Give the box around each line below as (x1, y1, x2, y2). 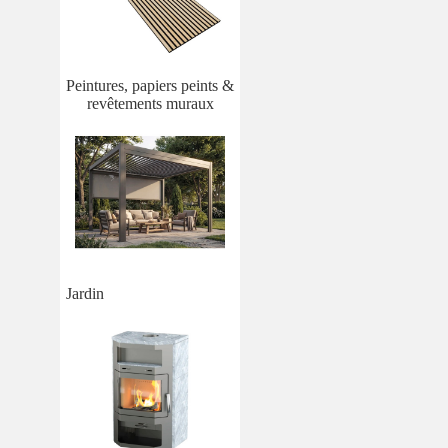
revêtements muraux (86, 94, 214, 112)
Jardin (66, 284, 104, 302)
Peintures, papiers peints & (66, 76, 234, 94)
